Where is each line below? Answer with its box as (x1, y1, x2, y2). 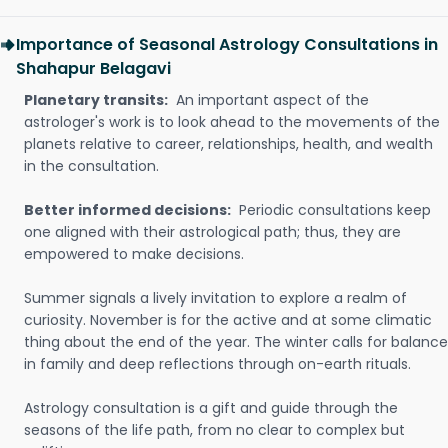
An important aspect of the (172, 90, 369, 110)
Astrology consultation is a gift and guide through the (24, 398, 398, 418)
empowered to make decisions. (24, 244, 244, 264)
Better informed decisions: (24, 200, 231, 220)
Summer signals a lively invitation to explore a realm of (24, 288, 407, 308)
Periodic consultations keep (235, 200, 431, 220)
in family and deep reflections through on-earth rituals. (24, 354, 411, 374)
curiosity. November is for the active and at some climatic (24, 310, 432, 330)
